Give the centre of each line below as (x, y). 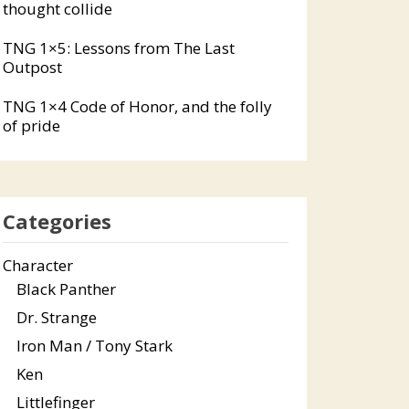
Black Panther (66, 289)
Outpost (32, 67)
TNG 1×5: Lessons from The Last (118, 48)
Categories (57, 221)
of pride (31, 126)
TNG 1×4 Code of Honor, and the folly (137, 106)
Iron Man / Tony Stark (94, 346)
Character (37, 265)
